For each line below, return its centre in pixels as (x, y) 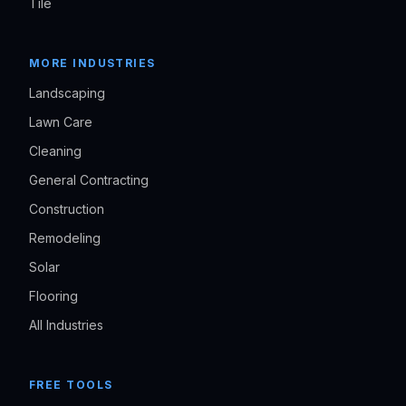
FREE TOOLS (71, 385)
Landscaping (67, 93)
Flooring (53, 296)
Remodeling (65, 238)
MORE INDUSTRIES (92, 63)
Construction (67, 209)
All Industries (66, 325)
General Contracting (89, 180)
